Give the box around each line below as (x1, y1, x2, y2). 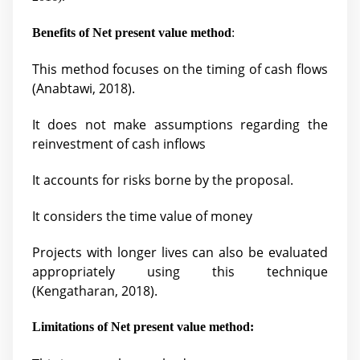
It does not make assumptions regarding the (32, 116, 328, 133)
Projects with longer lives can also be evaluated (32, 243, 328, 262)
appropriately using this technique (32, 263, 328, 281)
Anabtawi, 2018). (36, 79, 135, 97)
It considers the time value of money (32, 207, 252, 226)
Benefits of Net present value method (32, 25, 231, 39)
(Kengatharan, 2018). (32, 282, 157, 301)
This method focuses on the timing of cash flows (32, 59, 328, 78)
